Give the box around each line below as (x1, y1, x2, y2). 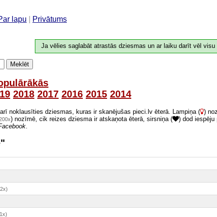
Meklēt (10, 61, 29, 68)
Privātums (32, 15, 67, 23)
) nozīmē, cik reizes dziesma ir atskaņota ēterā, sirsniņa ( (11, 115, 172, 123)
